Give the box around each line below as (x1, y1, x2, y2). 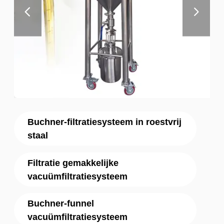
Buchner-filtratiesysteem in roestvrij (27, 116, 182, 127)
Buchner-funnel (27, 198, 94, 209)
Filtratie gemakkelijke (27, 157, 119, 168)
